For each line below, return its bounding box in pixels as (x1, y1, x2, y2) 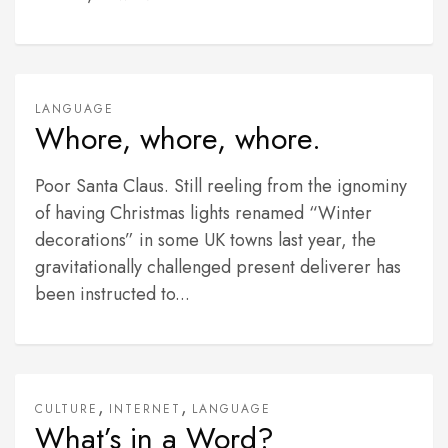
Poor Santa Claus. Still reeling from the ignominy (35, 173, 407, 199)
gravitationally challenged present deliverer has (35, 254, 401, 280)
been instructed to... (35, 281, 190, 307)
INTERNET (109, 400, 181, 418)
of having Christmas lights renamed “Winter (35, 200, 372, 226)
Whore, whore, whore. (35, 117, 321, 160)
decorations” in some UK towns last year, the (35, 227, 376, 253)
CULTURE (35, 400, 98, 418)
